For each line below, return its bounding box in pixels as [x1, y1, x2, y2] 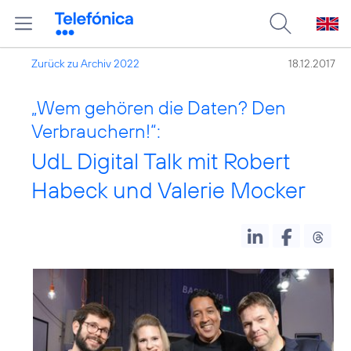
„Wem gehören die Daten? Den [31, 96, 286, 119]
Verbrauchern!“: [31, 119, 161, 143]
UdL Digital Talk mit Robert [31, 147, 290, 175]
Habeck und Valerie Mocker [31, 175, 306, 204]
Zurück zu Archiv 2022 [31, 56, 139, 71]
